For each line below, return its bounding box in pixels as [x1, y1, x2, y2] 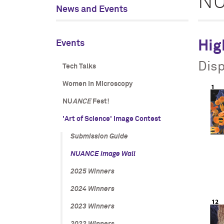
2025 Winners [70, 168, 114, 175]
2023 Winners [70, 203, 114, 210]
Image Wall [98, 150, 135, 157]
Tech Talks [62, 63, 96, 70]
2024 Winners [70, 185, 114, 192]
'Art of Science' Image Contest [62, 115, 161, 122]
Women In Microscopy [62, 80, 132, 87]
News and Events [56, 5, 127, 14]
